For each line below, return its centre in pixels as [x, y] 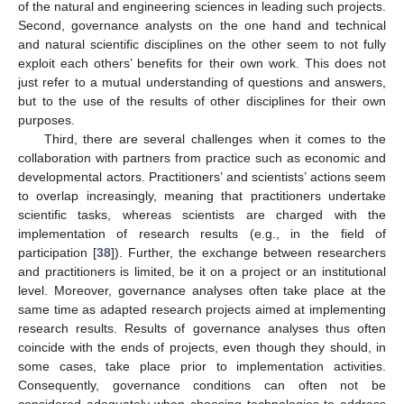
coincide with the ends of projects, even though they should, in [202, 347]
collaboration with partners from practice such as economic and [202, 157]
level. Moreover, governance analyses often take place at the [202, 290]
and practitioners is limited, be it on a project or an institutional [202, 271]
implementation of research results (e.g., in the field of [202, 233]
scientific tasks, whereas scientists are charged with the [202, 214]
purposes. [46, 119]
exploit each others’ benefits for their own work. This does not [202, 63]
